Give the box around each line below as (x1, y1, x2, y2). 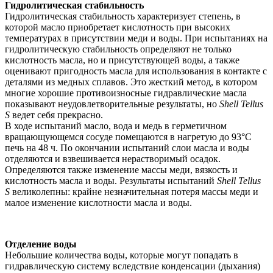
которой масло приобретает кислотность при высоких (5, 22, 230, 33)
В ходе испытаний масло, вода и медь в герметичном (5, 121, 227, 132)
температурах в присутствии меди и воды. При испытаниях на (5, 33, 268, 44)
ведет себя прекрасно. (10, 110, 103, 121)
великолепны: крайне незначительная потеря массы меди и (10, 186, 258, 197)
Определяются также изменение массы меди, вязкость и (5, 165, 238, 175)
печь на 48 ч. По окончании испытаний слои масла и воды (5, 143, 249, 154)
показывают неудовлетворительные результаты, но (5, 99, 219, 110)
